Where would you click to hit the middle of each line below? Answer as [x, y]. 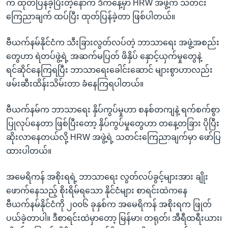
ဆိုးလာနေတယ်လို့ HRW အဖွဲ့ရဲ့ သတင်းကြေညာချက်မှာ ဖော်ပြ [113, 137]
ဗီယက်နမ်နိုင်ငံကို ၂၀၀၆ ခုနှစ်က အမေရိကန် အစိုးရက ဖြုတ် [109, 204]
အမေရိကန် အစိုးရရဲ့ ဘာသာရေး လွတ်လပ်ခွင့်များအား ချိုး [107, 177]
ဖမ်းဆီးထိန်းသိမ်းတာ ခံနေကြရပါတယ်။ [75, 83]
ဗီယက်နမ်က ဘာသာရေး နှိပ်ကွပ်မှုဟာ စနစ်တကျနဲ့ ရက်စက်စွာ [113, 109]
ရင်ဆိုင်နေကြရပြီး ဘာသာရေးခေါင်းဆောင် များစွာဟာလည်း [109, 70]
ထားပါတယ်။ [29, 151]
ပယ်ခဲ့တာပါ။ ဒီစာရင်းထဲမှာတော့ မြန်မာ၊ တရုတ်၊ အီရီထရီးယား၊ [114, 218]
